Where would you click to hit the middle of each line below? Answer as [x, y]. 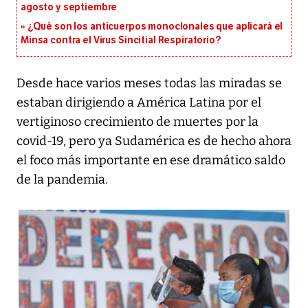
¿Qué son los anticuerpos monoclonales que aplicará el [155, 27]
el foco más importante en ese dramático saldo [151, 161]
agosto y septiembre [69, 8]
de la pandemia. [62, 180]
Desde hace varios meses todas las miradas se [149, 84]
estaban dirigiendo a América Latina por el [139, 103]
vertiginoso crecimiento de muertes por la [137, 122]
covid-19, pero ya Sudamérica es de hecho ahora [154, 141]
